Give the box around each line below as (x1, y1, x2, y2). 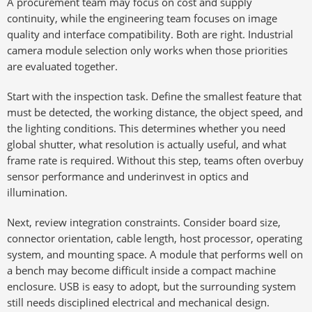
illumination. (7, 185, 68, 199)
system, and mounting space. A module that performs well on (7, 247, 303, 261)
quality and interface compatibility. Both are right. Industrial (7, 27, 293, 41)
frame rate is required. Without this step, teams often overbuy (7, 153, 304, 167)
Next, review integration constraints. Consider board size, (7, 215, 281, 229)
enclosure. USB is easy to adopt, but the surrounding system (7, 279, 296, 293)
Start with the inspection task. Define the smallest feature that (7, 89, 302, 103)
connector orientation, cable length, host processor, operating (7, 231, 302, 245)
